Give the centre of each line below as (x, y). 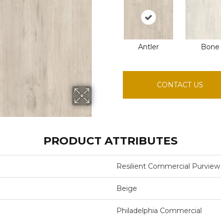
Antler (149, 47)
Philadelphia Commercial (159, 211)
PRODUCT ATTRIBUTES (110, 141)
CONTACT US (180, 85)
